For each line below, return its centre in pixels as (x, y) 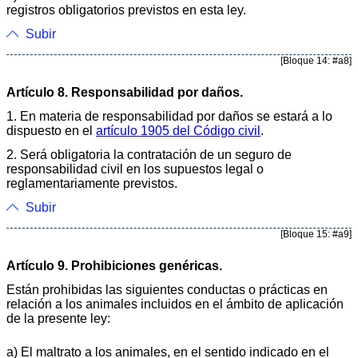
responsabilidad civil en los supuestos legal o (135, 169)
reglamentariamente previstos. (92, 183)
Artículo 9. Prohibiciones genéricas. (114, 265)
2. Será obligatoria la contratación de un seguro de (149, 154)
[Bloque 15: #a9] (316, 234)
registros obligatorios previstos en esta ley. (126, 10)
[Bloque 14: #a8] (316, 60)
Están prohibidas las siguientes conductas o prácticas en (167, 289)
